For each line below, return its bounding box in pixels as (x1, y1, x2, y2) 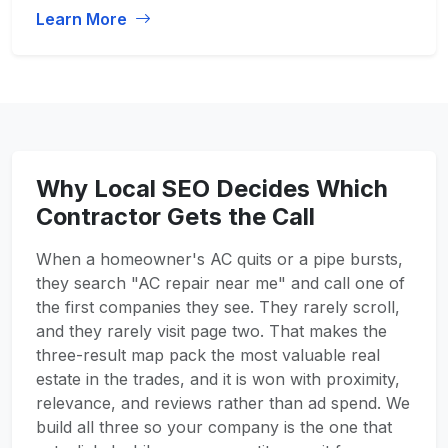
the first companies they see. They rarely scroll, (36, 297, 400, 317)
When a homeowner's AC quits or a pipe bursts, (36, 249, 403, 269)
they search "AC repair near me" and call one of (36, 273, 405, 293)
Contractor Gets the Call (36, 202, 315, 231)
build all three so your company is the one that (36, 417, 392, 437)
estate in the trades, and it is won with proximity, (36, 369, 400, 389)
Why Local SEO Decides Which (36, 174, 388, 203)
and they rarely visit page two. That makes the (36, 321, 387, 341)
